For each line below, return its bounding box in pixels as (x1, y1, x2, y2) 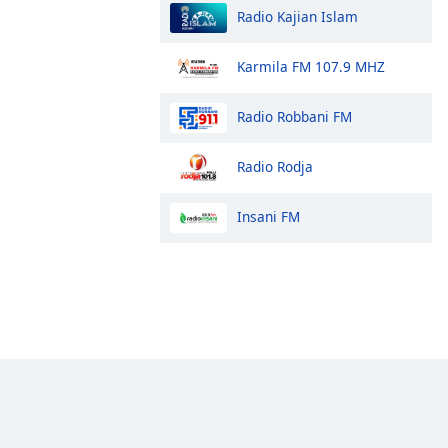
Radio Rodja (237, 156, 313, 176)
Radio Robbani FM (237, 106, 352, 126)
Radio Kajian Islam (237, 6, 358, 26)
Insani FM (237, 206, 300, 226)
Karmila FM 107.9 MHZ (237, 56, 385, 76)
